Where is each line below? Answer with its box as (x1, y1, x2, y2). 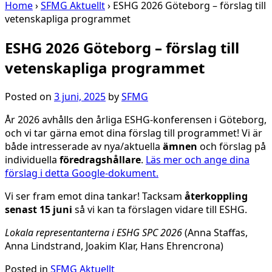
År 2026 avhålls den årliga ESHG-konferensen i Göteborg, (5, 112, 267, 126)
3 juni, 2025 (54, 89, 106, 103)
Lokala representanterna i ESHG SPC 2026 (5, 225, 182, 239)
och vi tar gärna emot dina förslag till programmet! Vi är (5, 126, 262, 140)
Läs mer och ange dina (146, 152, 250, 166)
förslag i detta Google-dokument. (5, 166, 158, 180)
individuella (5, 152, 59, 166)
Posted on (5, 89, 54, 103)
